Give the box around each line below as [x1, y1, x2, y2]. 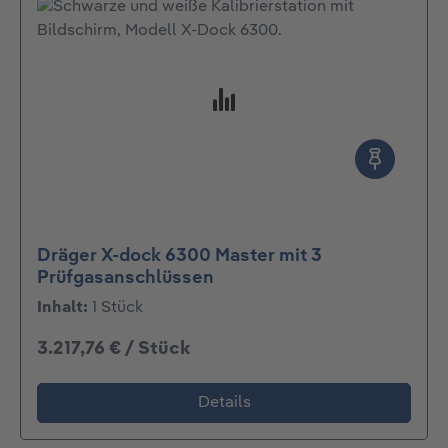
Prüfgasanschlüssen [37, 269, 214, 288]
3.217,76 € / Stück [37, 340, 190, 359]
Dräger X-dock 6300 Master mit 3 [37, 247, 322, 266]
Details [197, 395, 251, 412]
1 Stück [92, 300, 143, 317]
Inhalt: [37, 300, 92, 317]
